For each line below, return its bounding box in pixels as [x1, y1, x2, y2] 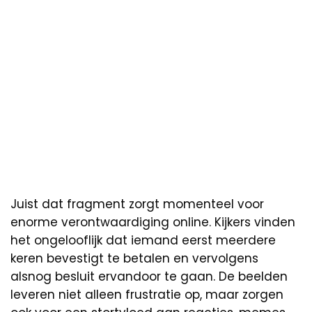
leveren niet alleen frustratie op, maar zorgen [10, 286, 283, 303]
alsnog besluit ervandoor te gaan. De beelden [10, 267, 288, 285]
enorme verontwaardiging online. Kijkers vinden [10, 213, 295, 231]
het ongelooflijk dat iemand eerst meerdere [10, 231, 276, 249]
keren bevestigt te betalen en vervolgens [10, 249, 258, 267]
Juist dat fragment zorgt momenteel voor [10, 195, 264, 212]
